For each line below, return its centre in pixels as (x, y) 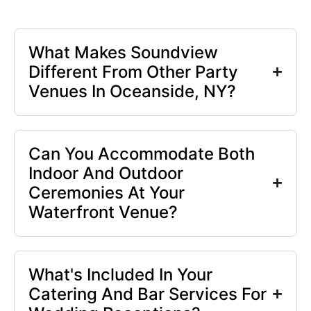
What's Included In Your (120, 274)
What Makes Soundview (123, 52)
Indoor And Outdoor (106, 173)
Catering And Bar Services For (148, 294)
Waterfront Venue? (103, 212)
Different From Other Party (133, 72)
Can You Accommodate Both (142, 153)
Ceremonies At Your (107, 192)
